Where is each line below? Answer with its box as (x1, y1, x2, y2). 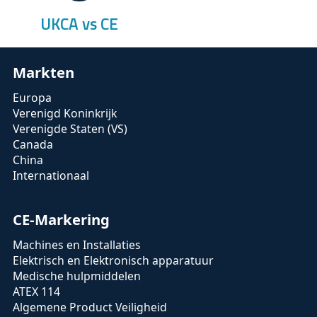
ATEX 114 (13, 283, 60, 299)
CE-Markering (13, 209, 110, 229)
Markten (13, 62, 74, 82)
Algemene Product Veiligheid (13, 299, 167, 315)
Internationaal (13, 167, 89, 183)
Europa (13, 89, 52, 105)
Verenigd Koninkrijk (13, 105, 117, 121)
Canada (13, 136, 53, 152)
